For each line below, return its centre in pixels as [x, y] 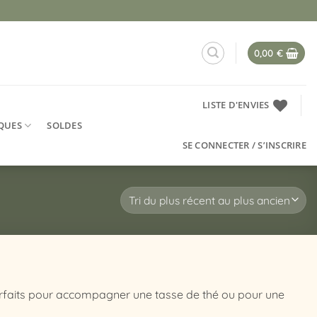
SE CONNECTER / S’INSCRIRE [244, 145]
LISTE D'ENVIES [236, 105]
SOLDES [64, 125]
